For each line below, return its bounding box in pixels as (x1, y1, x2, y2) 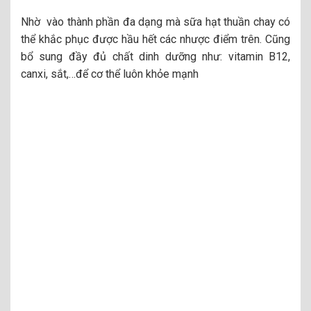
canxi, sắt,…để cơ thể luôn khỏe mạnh (21, 67, 199, 81)
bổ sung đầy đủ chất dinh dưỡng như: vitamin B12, (21, 49, 290, 63)
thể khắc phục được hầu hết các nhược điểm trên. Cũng (21, 32, 290, 46)
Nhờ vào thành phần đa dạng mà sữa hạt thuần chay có (21, 15, 290, 28)
